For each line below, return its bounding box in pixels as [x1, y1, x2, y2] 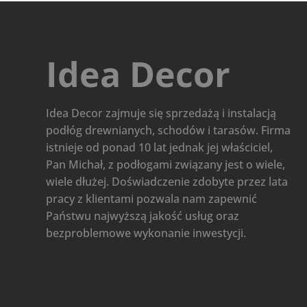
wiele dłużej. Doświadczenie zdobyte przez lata [46, 173, 288, 189]
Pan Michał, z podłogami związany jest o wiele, [46, 156, 286, 172]
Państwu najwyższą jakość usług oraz [46, 208, 240, 223]
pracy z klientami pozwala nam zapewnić [46, 191, 258, 206]
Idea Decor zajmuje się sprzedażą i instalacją [46, 105, 277, 121]
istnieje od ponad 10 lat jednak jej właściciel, [46, 139, 273, 155]
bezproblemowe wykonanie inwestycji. [46, 225, 247, 241]
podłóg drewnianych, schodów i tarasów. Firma [46, 122, 291, 138]
